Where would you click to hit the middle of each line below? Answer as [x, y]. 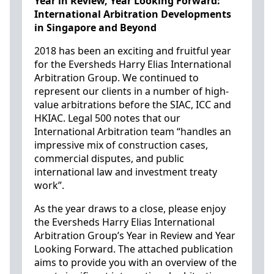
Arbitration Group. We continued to [117, 78]
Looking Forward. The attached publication [134, 249]
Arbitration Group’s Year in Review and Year [135, 235]
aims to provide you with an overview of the [135, 262]
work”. [49, 185]
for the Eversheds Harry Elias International [133, 64]
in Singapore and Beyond [95, 28]
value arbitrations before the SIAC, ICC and [133, 105]
